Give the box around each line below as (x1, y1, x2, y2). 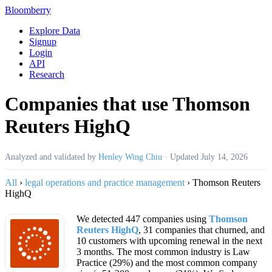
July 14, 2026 (201, 152, 248, 161)
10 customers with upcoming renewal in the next (76, 235, 262, 246)
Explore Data (29, 25, 80, 36)
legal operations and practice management (25, 177, 185, 188)
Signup (29, 36, 56, 47)
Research (29, 69, 64, 80)
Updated (168, 152, 201, 161)
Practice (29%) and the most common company (76, 257, 257, 268)
